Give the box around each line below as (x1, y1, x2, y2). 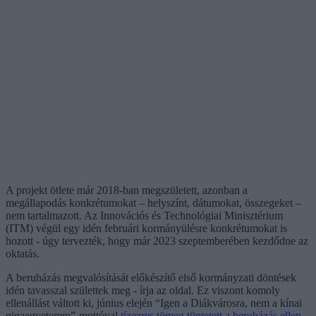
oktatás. (6, 247, 39, 260)
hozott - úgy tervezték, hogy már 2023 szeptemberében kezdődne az (6, 234, 308, 247)
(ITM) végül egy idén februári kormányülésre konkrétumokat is (6, 221, 287, 234)
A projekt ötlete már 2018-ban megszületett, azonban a (6, 183, 248, 196)
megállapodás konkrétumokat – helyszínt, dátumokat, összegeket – (6, 196, 301, 209)
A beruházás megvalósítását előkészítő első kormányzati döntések (6, 271, 296, 284)
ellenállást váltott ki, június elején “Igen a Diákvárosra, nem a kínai (6, 296, 302, 309)
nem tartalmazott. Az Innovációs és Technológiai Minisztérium (6, 209, 283, 221)
